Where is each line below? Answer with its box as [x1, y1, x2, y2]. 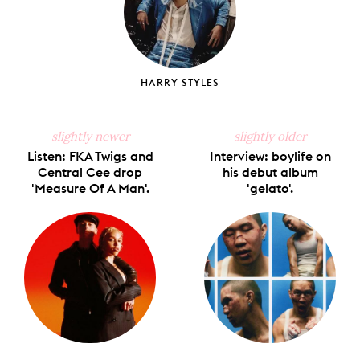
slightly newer [51, 129, 129, 145]
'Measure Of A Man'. [31, 180, 149, 197]
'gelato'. [247, 180, 293, 197]
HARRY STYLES [141, 76, 219, 89]
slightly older [234, 129, 306, 145]
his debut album [222, 164, 318, 181]
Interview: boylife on [209, 148, 331, 165]
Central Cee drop [38, 164, 142, 181]
